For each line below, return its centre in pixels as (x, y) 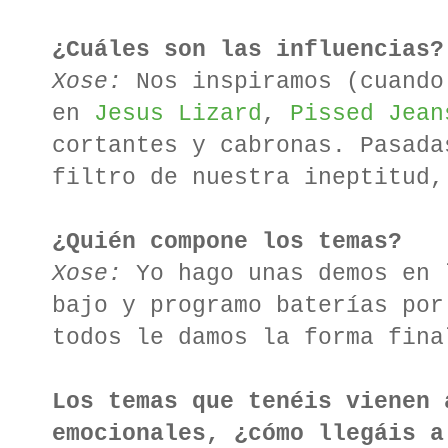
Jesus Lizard (178, 114)
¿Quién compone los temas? (227, 242)
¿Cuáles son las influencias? (248, 50)
